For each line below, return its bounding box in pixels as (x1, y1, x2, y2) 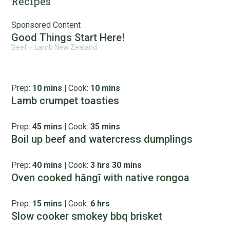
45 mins (32, 122, 63, 131)
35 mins (90, 122, 121, 131)
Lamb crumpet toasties (11, 94, 120, 107)
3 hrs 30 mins (90, 160, 142, 170)
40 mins (32, 160, 63, 170)
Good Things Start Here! (11, 31, 125, 44)
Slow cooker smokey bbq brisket (11, 210, 163, 222)
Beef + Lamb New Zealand (11, 43, 98, 51)
